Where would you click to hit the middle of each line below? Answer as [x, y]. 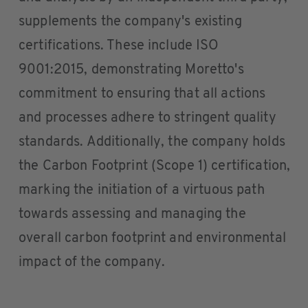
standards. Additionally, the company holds [152, 142]
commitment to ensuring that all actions [142, 94]
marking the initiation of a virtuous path [142, 190]
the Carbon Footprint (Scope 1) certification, [155, 166]
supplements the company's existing [130, 22]
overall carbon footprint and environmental [152, 239]
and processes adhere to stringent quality [147, 118]
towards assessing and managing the [132, 214]
